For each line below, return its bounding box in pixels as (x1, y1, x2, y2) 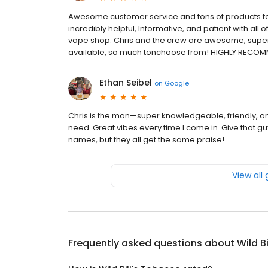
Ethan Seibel (99, 77, 152, 89)
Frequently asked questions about (68, 236, 237, 250)
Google (165, 78, 189, 88)
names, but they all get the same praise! (68, 134, 224, 145)
